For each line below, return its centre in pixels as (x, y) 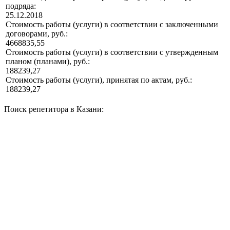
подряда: (21, 6)
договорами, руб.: (37, 34)
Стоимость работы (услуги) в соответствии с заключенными (112, 25)
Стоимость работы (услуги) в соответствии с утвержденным (112, 52)
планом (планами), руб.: (48, 62)
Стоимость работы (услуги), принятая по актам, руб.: (99, 80)
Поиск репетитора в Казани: (54, 109)
